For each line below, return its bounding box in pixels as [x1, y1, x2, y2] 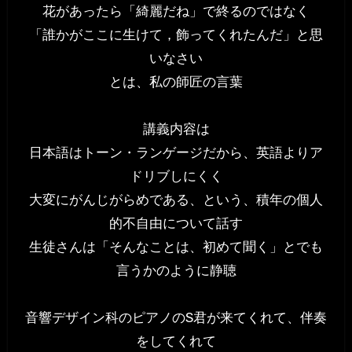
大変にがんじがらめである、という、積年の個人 [29, 192, 323, 208]
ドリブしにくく [129, 168, 223, 185]
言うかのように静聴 [115, 262, 236, 279]
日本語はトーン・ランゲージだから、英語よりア [29, 145, 323, 161]
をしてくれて [136, 333, 216, 350]
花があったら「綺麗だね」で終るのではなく [42, 3, 310, 20]
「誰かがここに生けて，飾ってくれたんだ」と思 [29, 27, 323, 43]
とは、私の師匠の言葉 [109, 74, 243, 90]
